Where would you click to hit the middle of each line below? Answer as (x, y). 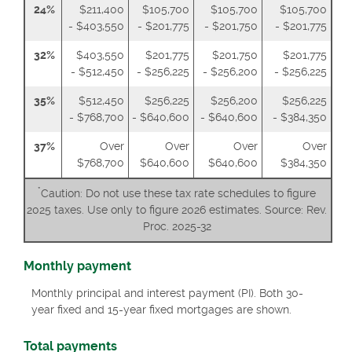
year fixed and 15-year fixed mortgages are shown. (161, 309)
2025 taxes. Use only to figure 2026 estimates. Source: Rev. (177, 210)
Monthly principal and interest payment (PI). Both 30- (167, 293)
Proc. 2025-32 (177, 227)
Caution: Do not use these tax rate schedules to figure (178, 194)
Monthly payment (77, 266)
